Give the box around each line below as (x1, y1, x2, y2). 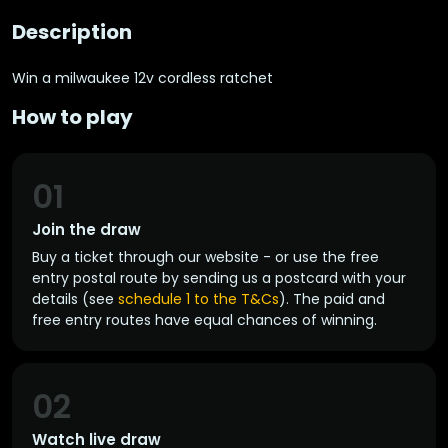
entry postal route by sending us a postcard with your (32, 268, 406, 288)
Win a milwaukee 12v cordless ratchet (12, 68, 273, 88)
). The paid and (279, 289, 385, 309)
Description (12, 18, 132, 46)
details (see (32, 289, 118, 309)
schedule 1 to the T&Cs (118, 289, 279, 309)
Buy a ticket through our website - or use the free (32, 247, 379, 267)
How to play (12, 103, 133, 131)
